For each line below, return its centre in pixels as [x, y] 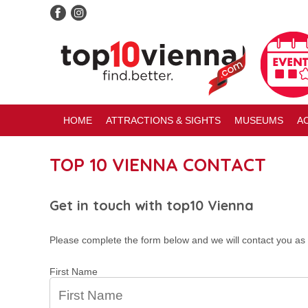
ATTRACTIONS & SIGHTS [163, 120]
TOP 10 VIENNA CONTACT [158, 165]
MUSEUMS [259, 120]
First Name [74, 272]
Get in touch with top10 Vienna [152, 205]
